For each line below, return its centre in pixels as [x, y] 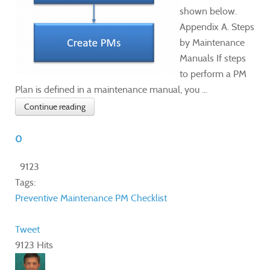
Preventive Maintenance [64, 198]
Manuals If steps [213, 58]
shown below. [208, 11]
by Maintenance [212, 42]
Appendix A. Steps [217, 27]
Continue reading [55, 106]
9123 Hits [34, 245]
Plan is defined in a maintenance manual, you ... [111, 89]
